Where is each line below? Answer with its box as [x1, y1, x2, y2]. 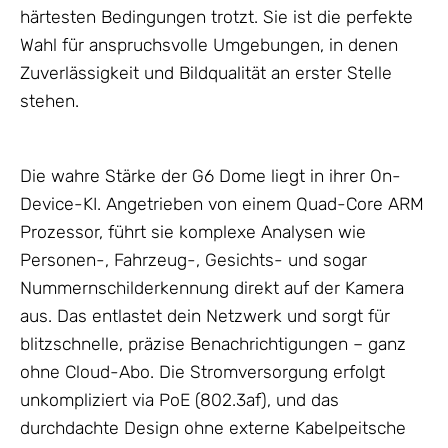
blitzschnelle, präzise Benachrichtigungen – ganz [20, 334, 406, 355]
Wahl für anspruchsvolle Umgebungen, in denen [20, 35, 398, 56]
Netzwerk [206, 306, 282, 327]
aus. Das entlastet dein [20, 306, 206, 327]
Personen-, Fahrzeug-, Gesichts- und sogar [20, 250, 367, 271]
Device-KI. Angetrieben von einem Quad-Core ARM [20, 194, 424, 215]
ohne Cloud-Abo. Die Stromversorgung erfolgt [20, 362, 385, 383]
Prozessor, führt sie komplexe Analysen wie [20, 222, 366, 243]
